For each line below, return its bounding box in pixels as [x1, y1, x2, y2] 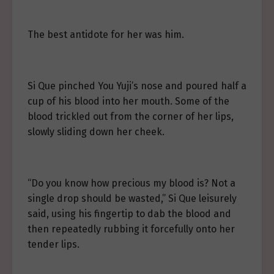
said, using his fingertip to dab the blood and [28, 208, 231, 220]
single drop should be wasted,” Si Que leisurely [28, 193, 237, 204]
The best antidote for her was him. [28, 29, 184, 40]
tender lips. [28, 239, 80, 250]
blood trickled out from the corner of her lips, [28, 111, 234, 122]
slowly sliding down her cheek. [28, 126, 165, 138]
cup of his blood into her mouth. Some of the [28, 95, 229, 107]
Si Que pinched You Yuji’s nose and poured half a [28, 80, 246, 92]
